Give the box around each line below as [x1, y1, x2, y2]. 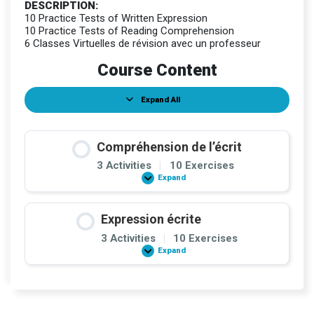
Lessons [156, 99, 190, 108]
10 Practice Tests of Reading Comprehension [25, 25, 234, 38]
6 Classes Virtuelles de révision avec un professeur [25, 37, 261, 50]
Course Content [97, 60, 217, 81]
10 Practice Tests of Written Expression [25, 12, 207, 25]
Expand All [141, 95, 180, 104]
